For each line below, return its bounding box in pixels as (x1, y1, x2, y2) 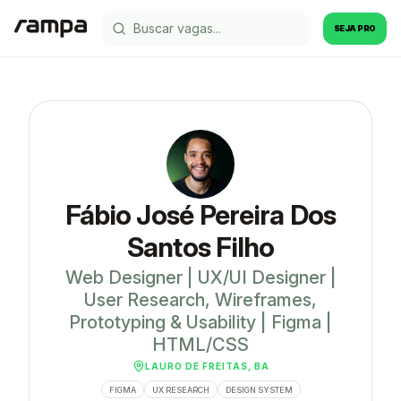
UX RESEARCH (151, 384, 209, 395)
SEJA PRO (333, 23, 376, 33)
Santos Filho (126, 230, 275, 263)
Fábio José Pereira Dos (64, 198, 337, 231)
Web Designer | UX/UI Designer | (64, 266, 337, 288)
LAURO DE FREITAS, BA (144, 360, 269, 371)
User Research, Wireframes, (84, 288, 317, 311)
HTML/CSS (152, 333, 249, 355)
